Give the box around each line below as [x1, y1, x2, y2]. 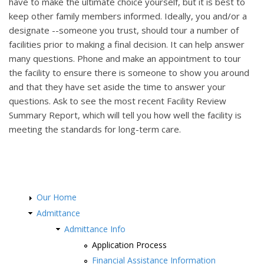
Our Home [37, 192, 77, 203]
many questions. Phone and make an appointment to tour [9, 52, 241, 65]
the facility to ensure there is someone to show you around [9, 67, 249, 79]
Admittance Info [64, 223, 126, 235]
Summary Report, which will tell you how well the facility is [9, 109, 242, 121]
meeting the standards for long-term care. [9, 123, 181, 136]
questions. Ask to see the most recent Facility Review [9, 95, 226, 107]
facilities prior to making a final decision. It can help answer [9, 38, 245, 51]
